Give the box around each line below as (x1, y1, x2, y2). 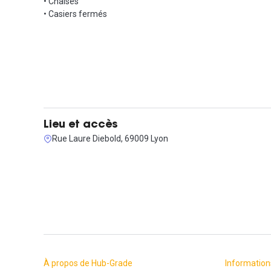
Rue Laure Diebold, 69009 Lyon (52, 134, 168, 143)
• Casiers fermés (44, 9, 107, 19)
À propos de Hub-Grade (44, 258, 132, 268)
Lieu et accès (44, 120, 118, 131)
